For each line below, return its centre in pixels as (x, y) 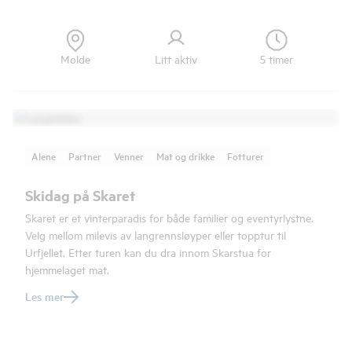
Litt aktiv (176, 59)
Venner (129, 156)
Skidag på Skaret (80, 195)
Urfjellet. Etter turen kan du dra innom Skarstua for (148, 252)
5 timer (277, 59)
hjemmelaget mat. (67, 269)
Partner (85, 156)
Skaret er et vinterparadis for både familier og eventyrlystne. (169, 217)
